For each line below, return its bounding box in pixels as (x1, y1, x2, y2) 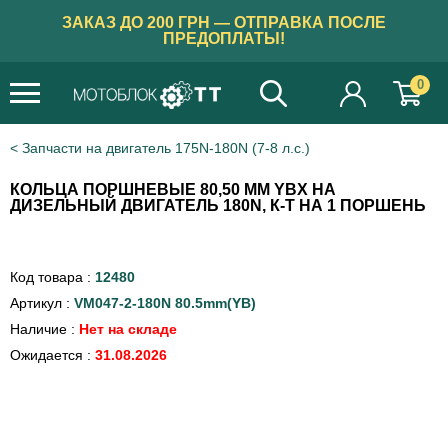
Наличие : (10, 321, 79, 337)
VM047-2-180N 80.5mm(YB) (74, 295, 256, 311)
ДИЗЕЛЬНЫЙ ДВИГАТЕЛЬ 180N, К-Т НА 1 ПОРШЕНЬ (10, 197, 426, 214)
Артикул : (10, 295, 74, 311)
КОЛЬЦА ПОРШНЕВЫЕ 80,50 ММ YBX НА (10, 181, 336, 198)
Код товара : (10, 269, 95, 285)
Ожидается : (10, 347, 95, 363)
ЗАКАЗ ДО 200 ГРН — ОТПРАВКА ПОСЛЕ (62, 14, 386, 31)
